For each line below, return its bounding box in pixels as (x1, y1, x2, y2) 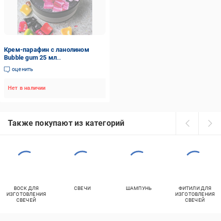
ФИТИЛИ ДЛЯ (178, 185, 212, 191)
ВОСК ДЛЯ (13, 185, 39, 191)
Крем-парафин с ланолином (4, 46, 89, 53)
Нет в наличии (8, 85, 46, 91)
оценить (12, 66, 34, 73)
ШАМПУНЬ (125, 185, 152, 191)
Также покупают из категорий (8, 118, 125, 128)
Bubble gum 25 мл (4, 54, 57, 61)
